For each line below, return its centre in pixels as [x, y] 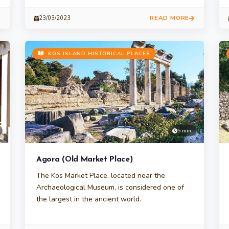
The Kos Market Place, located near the [101, 176]
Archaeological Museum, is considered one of [110, 187]
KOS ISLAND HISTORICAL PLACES [98, 54]
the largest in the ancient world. [89, 199]
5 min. [185, 131]
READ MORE [169, 18]
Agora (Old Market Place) [85, 159]
